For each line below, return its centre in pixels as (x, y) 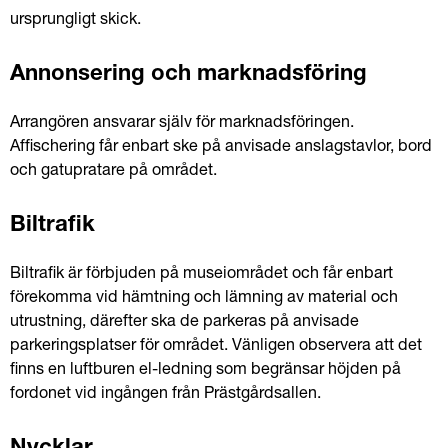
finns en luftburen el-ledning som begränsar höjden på (205, 371)
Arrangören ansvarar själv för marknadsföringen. (182, 124)
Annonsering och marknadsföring (188, 75)
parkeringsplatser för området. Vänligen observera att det (216, 347)
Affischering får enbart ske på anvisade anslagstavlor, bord (221, 148)
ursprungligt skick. (75, 21)
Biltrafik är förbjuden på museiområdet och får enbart (201, 275)
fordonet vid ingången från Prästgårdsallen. (165, 395)
